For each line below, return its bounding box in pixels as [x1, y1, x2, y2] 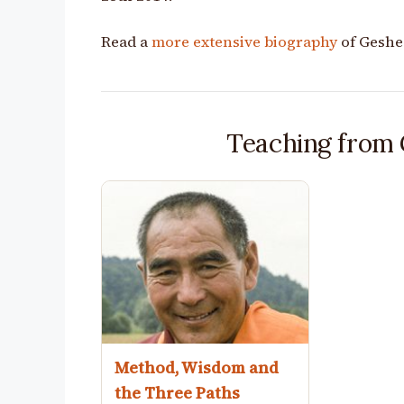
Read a [101, 32, 151, 53]
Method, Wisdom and [115, 355, 279, 379]
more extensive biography [151, 32, 337, 53]
